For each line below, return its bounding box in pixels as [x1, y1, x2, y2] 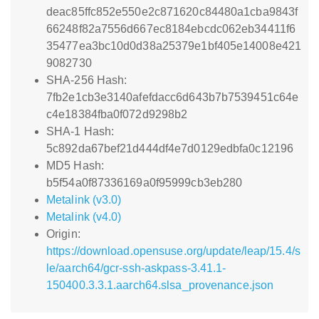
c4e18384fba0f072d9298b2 [46, 108, 188, 120]
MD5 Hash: [46, 159, 104, 172]
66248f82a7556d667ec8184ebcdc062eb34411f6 [46, 23, 296, 35]
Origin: [46, 228, 80, 240]
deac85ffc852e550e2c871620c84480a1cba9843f [46, 6, 298, 18]
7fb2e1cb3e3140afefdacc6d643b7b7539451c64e [46, 91, 299, 103]
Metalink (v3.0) [46, 194, 122, 206]
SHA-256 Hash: [46, 74, 127, 86]
